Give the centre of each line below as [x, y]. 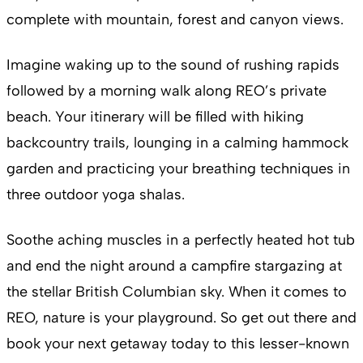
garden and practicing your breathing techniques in [178, 168]
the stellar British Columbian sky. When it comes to [177, 291]
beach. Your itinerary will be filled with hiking [155, 116]
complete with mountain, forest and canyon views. [175, 19]
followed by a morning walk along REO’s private [167, 90]
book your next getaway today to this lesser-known [178, 343]
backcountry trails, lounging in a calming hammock [177, 142]
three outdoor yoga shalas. [98, 194]
